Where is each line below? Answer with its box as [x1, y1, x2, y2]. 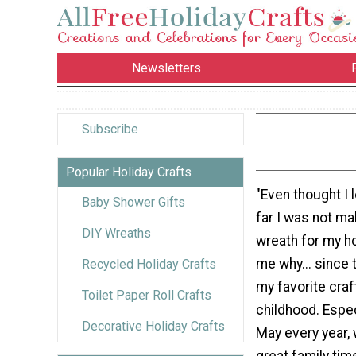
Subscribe [82, 121, 138, 137]
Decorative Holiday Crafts [82, 318, 225, 334]
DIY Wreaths [82, 225, 151, 241]
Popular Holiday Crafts [66, 164, 192, 180]
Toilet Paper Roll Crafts [82, 287, 211, 303]
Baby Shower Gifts [82, 194, 185, 210]
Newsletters [132, 60, 202, 76]
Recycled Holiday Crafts [82, 256, 216, 272]
